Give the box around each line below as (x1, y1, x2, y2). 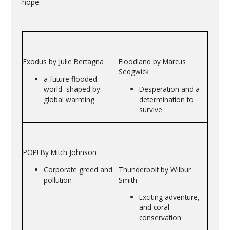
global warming (43, 94, 94, 104)
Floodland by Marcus (118, 56, 186, 67)
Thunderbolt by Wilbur (118, 164, 191, 175)
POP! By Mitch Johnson (23, 147, 97, 158)
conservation (139, 213, 181, 223)
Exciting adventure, (139, 192, 200, 202)
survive (139, 104, 162, 114)
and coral (139, 202, 169, 213)
